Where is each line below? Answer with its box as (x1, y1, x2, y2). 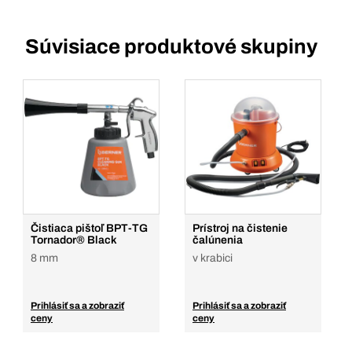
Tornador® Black (31, 234, 117, 246)
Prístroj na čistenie (192, 222, 288, 234)
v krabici (192, 252, 233, 264)
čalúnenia (192, 234, 243, 246)
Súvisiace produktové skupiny (25, 35, 317, 57)
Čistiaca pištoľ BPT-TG (31, 222, 148, 234)
